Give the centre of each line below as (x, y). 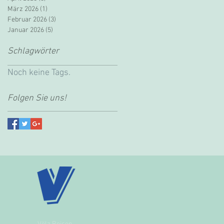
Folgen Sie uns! (37, 98)
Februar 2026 (27, 20)
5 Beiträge (68, 30)
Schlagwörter (33, 51)
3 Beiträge (71, 20)
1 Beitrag (60, 9)
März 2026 (23, 9)
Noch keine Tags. (39, 73)
